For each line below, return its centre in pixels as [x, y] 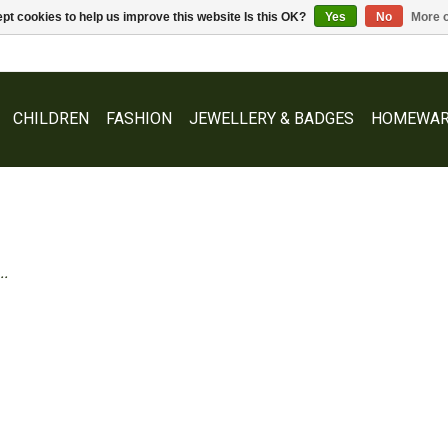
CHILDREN [51, 118]
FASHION [139, 118]
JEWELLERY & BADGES [271, 118]
